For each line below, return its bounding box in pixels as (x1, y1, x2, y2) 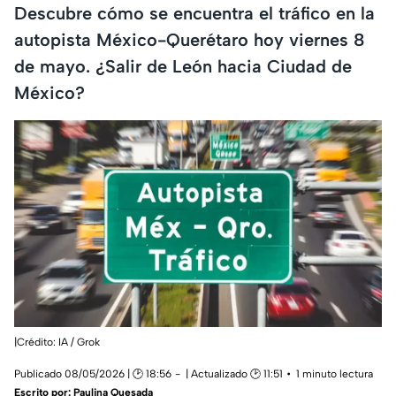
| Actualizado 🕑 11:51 (186, 368, 283, 381)
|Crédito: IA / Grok (14, 336, 100, 349)
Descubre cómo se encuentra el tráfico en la (14, 2, 375, 24)
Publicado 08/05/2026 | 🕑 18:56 (14, 368, 171, 381)
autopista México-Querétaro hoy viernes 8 (14, 28, 365, 50)
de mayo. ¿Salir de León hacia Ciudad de (14, 55, 352, 77)
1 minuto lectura (296, 368, 373, 381)
